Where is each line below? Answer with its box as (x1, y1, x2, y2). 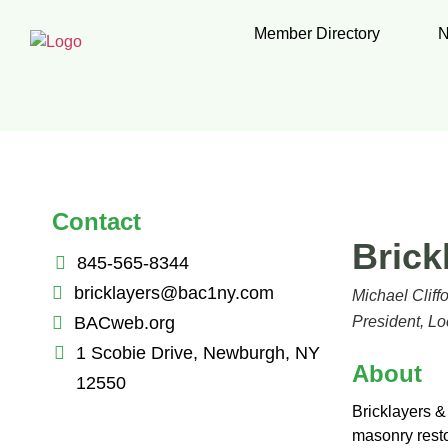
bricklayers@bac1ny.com (74, 282, 274, 303)
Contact (52, 207, 141, 235)
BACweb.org (74, 312, 175, 333)
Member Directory (253, 25, 380, 42)
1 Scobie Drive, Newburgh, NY (76, 342, 320, 363)
